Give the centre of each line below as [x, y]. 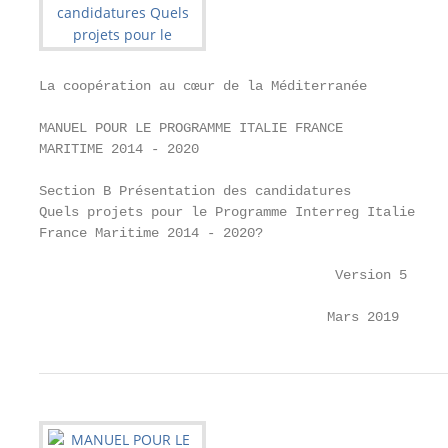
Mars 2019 [219, 317]
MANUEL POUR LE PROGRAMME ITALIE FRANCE [191, 128]
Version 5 [223, 275]
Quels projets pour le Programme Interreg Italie [227, 212]
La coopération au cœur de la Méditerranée [203, 86]
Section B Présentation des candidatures [195, 191]
